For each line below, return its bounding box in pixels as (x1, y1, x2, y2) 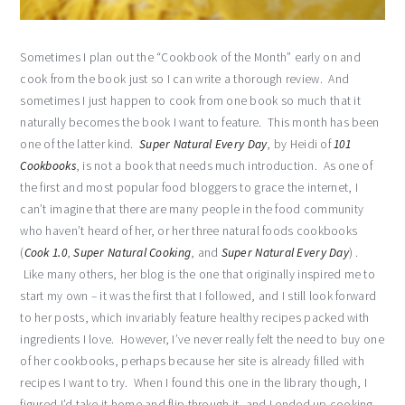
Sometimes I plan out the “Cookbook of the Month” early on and (20, 50, 361, 66)
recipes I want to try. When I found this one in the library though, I (20, 375, 368, 391)
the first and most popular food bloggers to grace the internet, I (20, 180, 358, 196)
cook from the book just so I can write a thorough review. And (20, 71, 350, 88)
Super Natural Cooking (73, 245, 192, 261)
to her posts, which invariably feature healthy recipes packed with (20, 310, 370, 326)
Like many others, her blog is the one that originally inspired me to (20, 267, 376, 283)
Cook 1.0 (24, 245, 67, 261)
